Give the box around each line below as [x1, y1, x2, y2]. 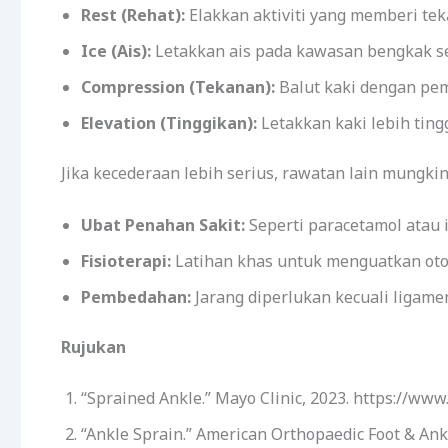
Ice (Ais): [81, 39, 151, 62]
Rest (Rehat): [81, 3, 185, 26]
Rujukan [61, 335, 126, 358]
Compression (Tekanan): [81, 75, 275, 98]
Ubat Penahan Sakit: [81, 213, 245, 236]
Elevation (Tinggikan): [81, 111, 257, 134]
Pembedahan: [81, 285, 191, 308]
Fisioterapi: [81, 249, 171, 272]
